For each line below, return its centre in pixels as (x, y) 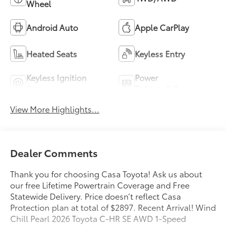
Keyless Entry (160, 53)
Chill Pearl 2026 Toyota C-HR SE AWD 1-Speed (98, 218)
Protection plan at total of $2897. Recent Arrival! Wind (113, 207)
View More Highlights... (55, 108)
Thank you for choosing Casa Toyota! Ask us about (106, 173)
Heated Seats (52, 53)
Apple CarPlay (162, 27)
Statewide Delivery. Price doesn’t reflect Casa (96, 196)
